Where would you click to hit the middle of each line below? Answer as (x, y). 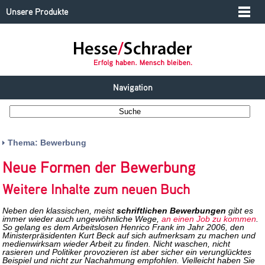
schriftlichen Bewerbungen (172, 211)
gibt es (240, 211)
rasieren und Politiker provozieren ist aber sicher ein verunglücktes (127, 252)
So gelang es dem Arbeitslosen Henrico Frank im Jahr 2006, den (124, 227)
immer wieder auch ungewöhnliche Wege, (82, 219)
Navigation (132, 87)
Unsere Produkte (37, 12)
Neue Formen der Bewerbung (99, 167)
